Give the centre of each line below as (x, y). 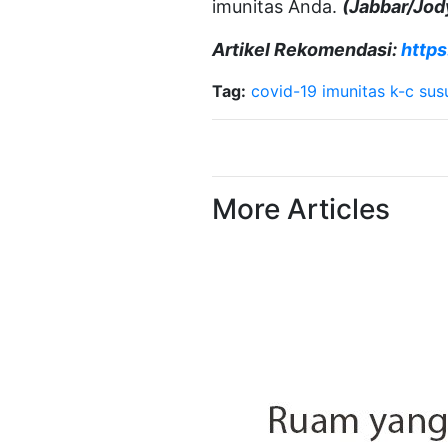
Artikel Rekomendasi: (306, 49)
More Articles (301, 209)
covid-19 (284, 91)
